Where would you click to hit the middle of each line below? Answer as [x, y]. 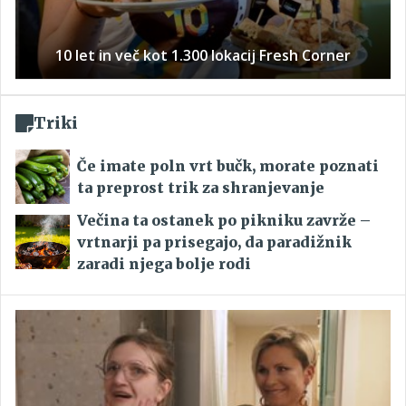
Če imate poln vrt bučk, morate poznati [228, 166]
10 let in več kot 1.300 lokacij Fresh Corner [203, 56]
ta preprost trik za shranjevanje [201, 188]
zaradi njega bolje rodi [164, 264]
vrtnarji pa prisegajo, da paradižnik [214, 242]
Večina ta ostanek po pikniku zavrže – [224, 221]
